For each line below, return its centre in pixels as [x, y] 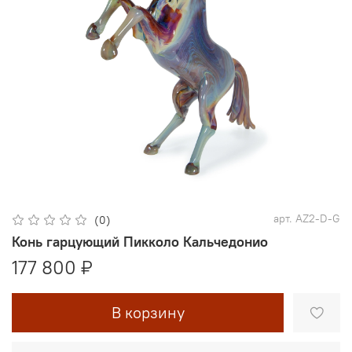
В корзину [148, 312]
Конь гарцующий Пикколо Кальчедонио [140, 241]
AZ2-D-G [318, 219]
